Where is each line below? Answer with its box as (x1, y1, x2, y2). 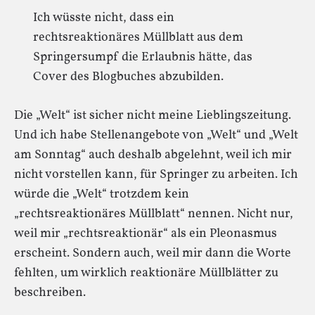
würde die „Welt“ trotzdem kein (14, 186, 189, 203)
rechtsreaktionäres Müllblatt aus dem (33, 29, 243, 46)
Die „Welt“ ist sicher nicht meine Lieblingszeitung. (14, 107, 291, 124)
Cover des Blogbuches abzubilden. (33, 68, 224, 86)
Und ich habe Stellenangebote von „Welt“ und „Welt (14, 127, 298, 144)
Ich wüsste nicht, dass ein (33, 9, 174, 27)
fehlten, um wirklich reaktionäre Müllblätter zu (14, 264, 278, 282)
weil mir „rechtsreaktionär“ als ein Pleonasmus (14, 225, 277, 243)
